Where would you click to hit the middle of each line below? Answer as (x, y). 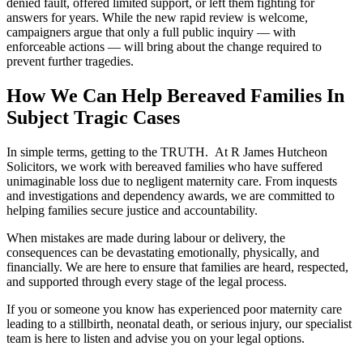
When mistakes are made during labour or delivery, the (146, 237)
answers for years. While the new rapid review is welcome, (157, 17)
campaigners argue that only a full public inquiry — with (151, 32)
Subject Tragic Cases (93, 117)
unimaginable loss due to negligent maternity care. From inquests (172, 181)
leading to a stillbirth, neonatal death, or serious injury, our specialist (179, 323)
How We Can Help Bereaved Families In (175, 95)
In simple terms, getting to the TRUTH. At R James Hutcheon (167, 152)
